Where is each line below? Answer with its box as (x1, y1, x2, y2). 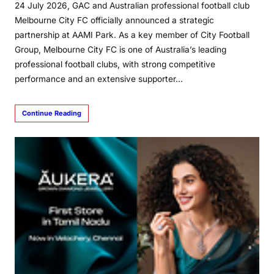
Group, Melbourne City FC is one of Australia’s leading (15, 45, 226, 55)
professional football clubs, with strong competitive (15, 59, 215, 70)
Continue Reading (22, 109, 81, 118)
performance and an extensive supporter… (15, 74, 183, 84)
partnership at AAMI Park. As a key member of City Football (15, 30, 250, 40)
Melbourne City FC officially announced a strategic (15, 15, 214, 26)
